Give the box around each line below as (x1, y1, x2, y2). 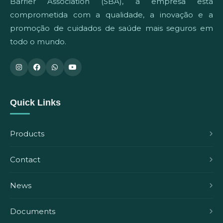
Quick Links (10, 97, 61, 108)
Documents (10, 206, 55, 216)
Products (10, 128, 44, 138)
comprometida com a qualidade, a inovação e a (10, 9, 213, 19)
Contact (10, 154, 40, 164)
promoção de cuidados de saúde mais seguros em (10, 23, 213, 33)
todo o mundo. (10, 36, 66, 46)
